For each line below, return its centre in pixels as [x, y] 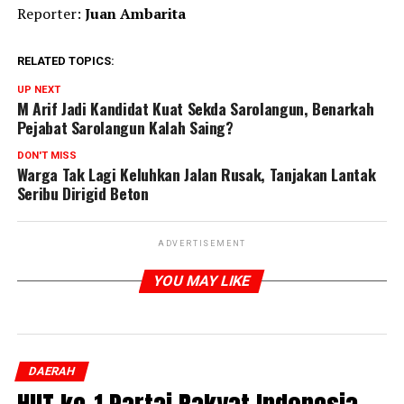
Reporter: [50, 14]
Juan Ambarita [135, 14]
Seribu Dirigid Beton [83, 193]
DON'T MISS [46, 156]
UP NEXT [38, 90]
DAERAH [51, 372]
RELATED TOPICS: [65, 61]
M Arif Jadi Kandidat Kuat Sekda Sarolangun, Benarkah [195, 109]
